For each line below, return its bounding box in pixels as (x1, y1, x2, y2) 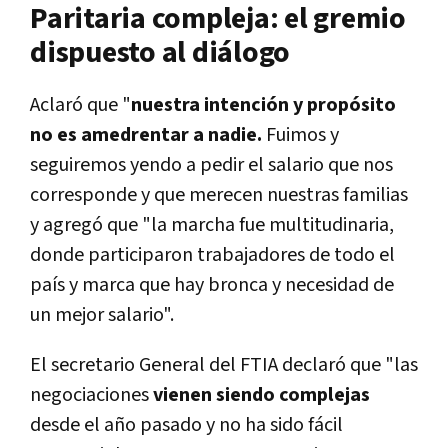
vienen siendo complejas (149, 382, 370, 409)
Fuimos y (262, 122, 339, 149)
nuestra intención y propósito (131, 92, 396, 119)
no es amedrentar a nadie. (30, 122, 262, 149)
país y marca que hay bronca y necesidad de (30, 272, 394, 299)
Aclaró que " (30, 92, 131, 119)
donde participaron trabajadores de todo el (30, 242, 395, 269)
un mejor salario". (30, 302, 174, 329)
